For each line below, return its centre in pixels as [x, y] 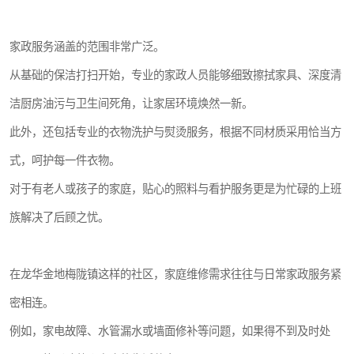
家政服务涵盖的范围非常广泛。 [87, 47]
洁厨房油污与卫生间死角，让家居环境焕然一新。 [131, 104]
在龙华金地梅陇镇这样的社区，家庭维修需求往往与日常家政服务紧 [175, 274]
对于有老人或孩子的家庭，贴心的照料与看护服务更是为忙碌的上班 [175, 189]
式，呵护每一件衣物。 [65, 160]
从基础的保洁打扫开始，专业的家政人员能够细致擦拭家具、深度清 [175, 75]
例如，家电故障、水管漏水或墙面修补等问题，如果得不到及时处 [170, 331]
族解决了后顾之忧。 [59, 217]
